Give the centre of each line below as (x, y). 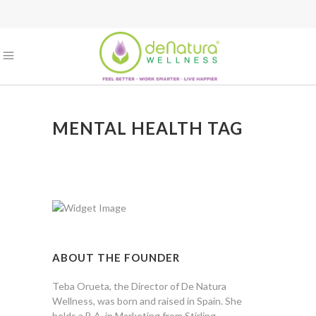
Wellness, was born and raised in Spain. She (147, 301)
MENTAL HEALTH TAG (147, 128)
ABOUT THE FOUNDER (116, 257)
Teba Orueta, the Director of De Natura (139, 286)
